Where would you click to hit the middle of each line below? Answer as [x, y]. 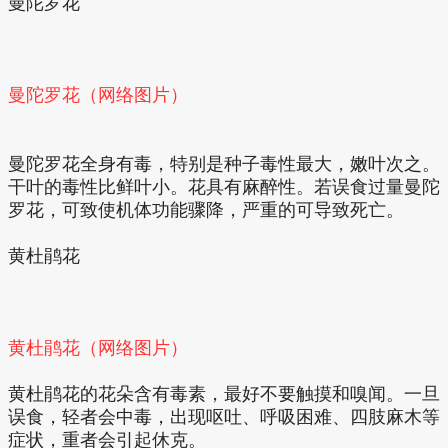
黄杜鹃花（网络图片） [98, 347]
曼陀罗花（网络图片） [98, 94]
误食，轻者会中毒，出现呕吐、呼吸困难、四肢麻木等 [224, 416]
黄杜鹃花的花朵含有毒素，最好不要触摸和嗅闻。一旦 [224, 393]
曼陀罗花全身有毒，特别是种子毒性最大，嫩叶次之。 [224, 163]
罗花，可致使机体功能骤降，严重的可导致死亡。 [206, 209]
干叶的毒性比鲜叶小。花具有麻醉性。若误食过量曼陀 [224, 186]
